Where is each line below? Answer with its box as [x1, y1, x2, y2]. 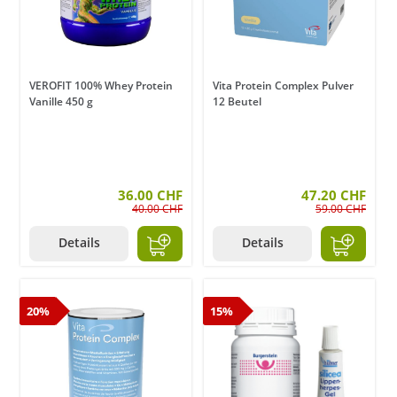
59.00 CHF [315, 201, 366, 217]
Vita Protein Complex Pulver [213, 78, 354, 94]
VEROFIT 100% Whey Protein [29, 78, 173, 94]
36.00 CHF [118, 186, 183, 205]
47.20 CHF [301, 186, 366, 205]
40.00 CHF [132, 201, 183, 217]
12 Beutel [213, 94, 261, 110]
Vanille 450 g [29, 94, 93, 110]
